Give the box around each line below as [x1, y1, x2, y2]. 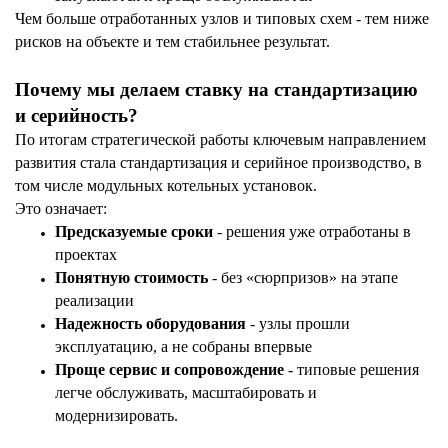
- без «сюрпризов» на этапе [208, 269, 398, 287]
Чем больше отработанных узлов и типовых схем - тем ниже [15, 10, 429, 28]
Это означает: [15, 200, 107, 218]
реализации [55, 292, 134, 310]
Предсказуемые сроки [55, 223, 213, 241]
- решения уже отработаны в [213, 223, 411, 241]
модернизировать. [55, 407, 178, 425]
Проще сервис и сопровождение [55, 361, 284, 379]
